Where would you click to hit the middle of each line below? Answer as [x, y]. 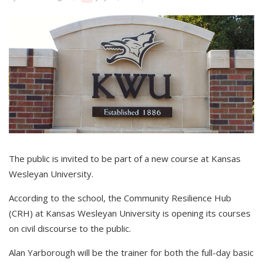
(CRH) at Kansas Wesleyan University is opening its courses [130, 213]
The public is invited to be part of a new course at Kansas [125, 158]
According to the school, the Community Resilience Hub [120, 198]
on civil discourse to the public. [70, 228]
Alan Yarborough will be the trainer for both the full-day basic [131, 252]
